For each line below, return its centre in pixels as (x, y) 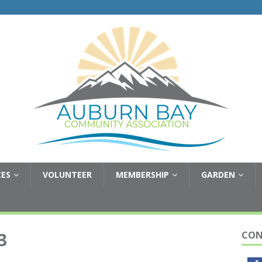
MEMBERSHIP (142, 175)
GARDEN (218, 175)
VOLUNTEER (67, 175)
